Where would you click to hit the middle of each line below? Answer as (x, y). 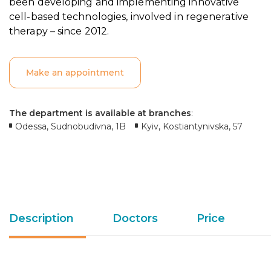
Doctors (135, 218)
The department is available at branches (100, 113)
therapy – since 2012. (59, 31)
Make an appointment (75, 73)
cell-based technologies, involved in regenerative (129, 17)
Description (41, 218)
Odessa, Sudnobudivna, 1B (70, 126)
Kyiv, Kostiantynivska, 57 (192, 126)
